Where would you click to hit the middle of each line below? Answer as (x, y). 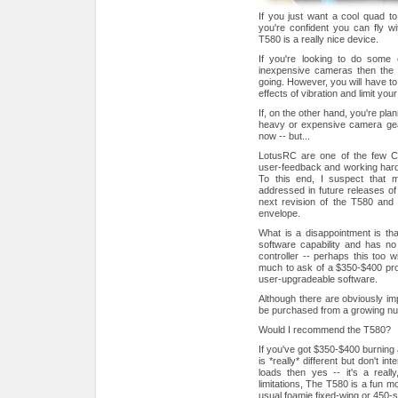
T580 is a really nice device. (318, 39)
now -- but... (284, 135)
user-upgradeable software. (318, 279)
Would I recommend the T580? (325, 329)
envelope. (279, 213)
